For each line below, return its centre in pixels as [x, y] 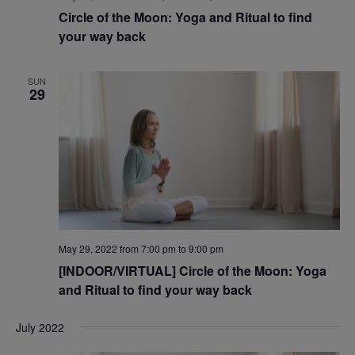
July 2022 [40, 327]
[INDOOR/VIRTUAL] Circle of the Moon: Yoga [192, 270]
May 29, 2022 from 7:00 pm [117, 248]
